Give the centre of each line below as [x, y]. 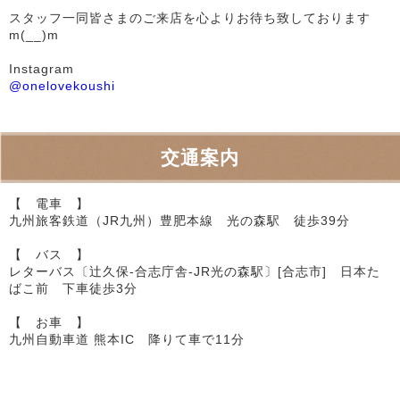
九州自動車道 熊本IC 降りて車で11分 [127, 339]
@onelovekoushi [62, 85]
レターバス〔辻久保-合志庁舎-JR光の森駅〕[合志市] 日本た [195, 271]
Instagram [42, 68]
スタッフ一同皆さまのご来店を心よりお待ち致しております [190, 17]
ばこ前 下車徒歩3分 [73, 288]
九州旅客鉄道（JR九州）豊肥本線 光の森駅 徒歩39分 [186, 220]
